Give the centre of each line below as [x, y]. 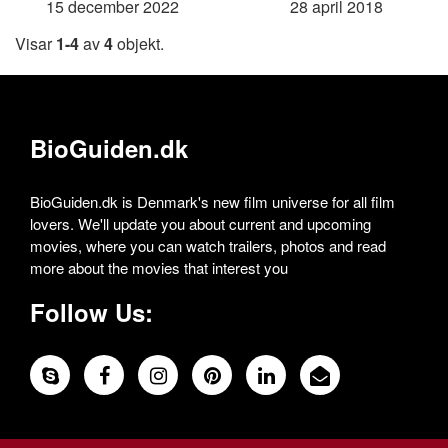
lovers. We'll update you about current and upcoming [200, 224]
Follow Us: [91, 312]
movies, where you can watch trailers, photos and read [208, 246]
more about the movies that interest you [159, 268]
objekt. [138, 44]
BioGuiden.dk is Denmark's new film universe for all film [212, 202]
